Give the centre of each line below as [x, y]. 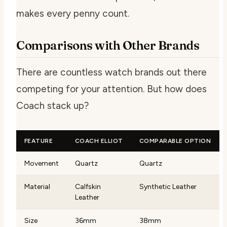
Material [37, 187]
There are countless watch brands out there [111, 72]
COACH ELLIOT [99, 141]
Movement [42, 163]
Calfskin [88, 187]
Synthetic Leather [168, 187]
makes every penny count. [73, 13]
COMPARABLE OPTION [175, 141]
